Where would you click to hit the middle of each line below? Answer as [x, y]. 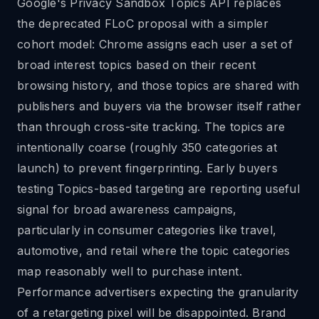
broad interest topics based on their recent [136, 65]
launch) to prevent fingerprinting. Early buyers [147, 168]
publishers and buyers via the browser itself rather [159, 106]
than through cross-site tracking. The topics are [151, 127]
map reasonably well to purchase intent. [130, 271]
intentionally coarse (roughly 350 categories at [147, 147]
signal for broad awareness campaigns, [127, 209]
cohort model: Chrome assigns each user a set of [155, 44]
